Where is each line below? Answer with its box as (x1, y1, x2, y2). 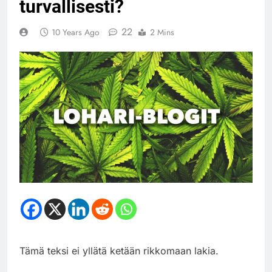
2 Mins (150, 25, 174, 38)
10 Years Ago (52, 25, 100, 38)
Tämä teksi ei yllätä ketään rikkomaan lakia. (19, 244, 219, 257)
